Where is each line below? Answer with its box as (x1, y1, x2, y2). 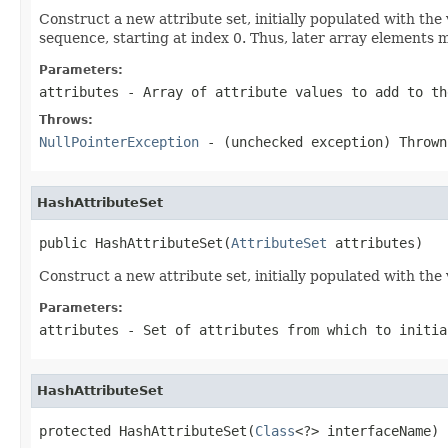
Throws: (39, 112, 93, 127)
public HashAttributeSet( (39, 234, 231, 251)
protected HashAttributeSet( (39, 422, 255, 439)
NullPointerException (39, 133, 199, 150)
